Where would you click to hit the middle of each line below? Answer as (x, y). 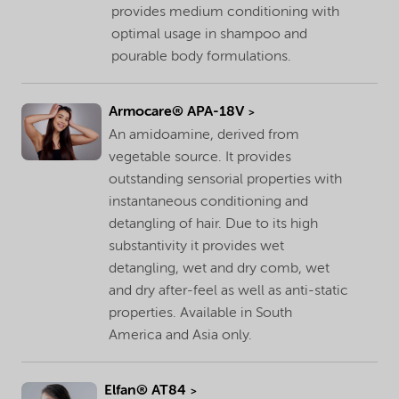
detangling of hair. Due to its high (214, 224)
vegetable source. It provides (200, 157)
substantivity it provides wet (197, 246)
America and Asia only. (181, 335)
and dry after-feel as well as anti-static (229, 291)
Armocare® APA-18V (177, 112)
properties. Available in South (201, 313)
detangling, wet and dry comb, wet (220, 269)
